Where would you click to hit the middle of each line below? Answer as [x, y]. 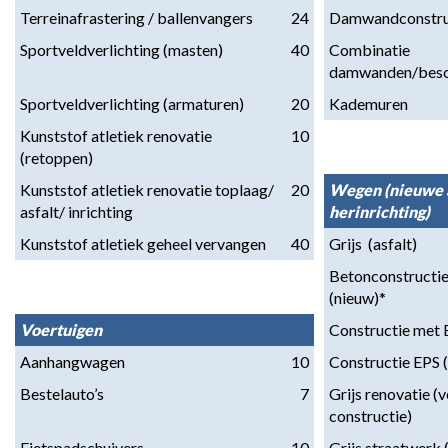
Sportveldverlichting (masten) [121, 49]
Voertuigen [61, 329]
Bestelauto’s [62, 393]
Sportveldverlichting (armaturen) [132, 103]
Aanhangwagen [72, 361]
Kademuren [368, 103]
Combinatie [369, 49]
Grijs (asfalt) [373, 243]
